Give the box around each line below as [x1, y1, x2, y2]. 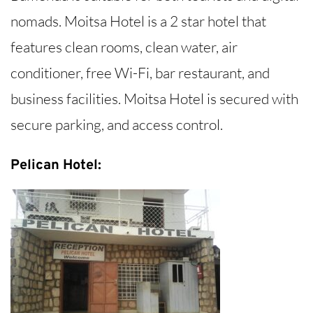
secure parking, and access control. [10, 115, 223, 134]
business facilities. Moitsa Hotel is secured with [10, 89, 298, 108]
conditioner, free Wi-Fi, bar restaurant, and [10, 64, 270, 82]
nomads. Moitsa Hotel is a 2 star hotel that [10, 12, 266, 31]
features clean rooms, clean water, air [10, 38, 238, 57]
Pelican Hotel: [10, 156, 101, 175]
